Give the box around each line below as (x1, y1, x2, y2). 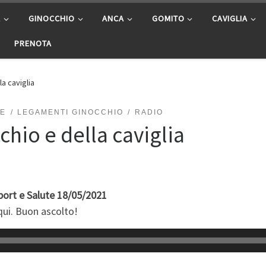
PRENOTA (14, 37, 52, 49)
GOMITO (151, 12, 185, 24)
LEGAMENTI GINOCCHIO (17, 107, 123, 116)
